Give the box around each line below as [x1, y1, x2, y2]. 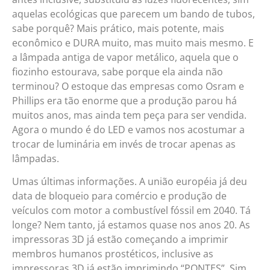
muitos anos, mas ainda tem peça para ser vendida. [12, 108, 246, 122]
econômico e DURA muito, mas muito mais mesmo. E [12, 36, 254, 49]
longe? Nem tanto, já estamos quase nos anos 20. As [12, 218, 250, 232]
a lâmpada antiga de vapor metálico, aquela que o [12, 50, 239, 64]
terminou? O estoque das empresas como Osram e [12, 79, 244, 93]
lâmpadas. [12, 151, 59, 165]
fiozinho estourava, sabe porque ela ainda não [12, 64, 223, 78]
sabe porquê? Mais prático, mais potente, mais [12, 21, 224, 35]
